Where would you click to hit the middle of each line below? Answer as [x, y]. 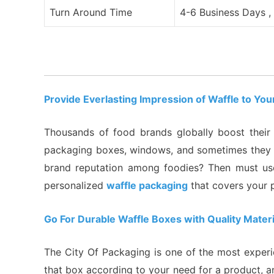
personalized [75, 186]
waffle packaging [147, 186]
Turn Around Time [91, 12]
